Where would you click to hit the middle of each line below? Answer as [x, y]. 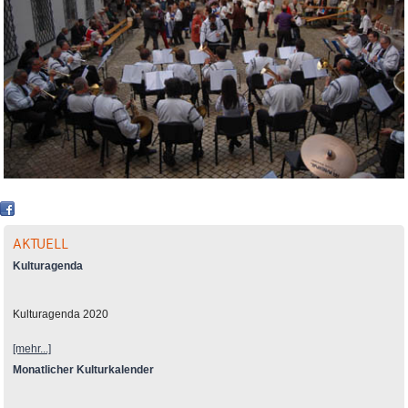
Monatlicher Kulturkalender [84, 369]
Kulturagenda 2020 [61, 314]
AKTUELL [41, 244]
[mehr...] [32, 348]
